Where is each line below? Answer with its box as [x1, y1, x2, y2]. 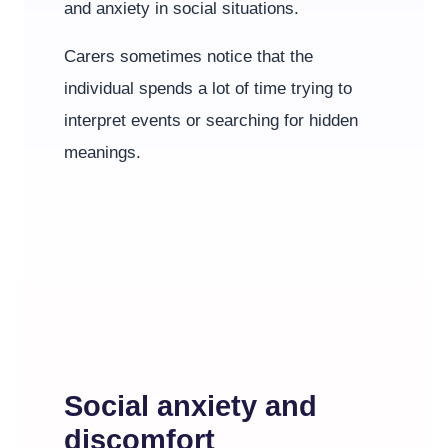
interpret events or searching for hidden [64, 111, 358, 130]
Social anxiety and [64, 390, 317, 422]
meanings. [64, 143, 141, 162]
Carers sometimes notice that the [64, 47, 313, 66]
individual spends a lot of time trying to [64, 79, 352, 98]
